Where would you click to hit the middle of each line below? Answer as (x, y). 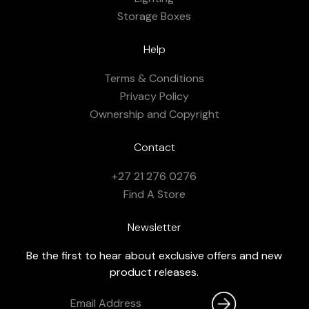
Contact (154, 148)
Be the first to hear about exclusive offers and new (154, 256)
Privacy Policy (154, 97)
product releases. (154, 272)
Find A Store (154, 195)
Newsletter (154, 228)
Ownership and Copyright (154, 114)
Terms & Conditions (154, 79)
